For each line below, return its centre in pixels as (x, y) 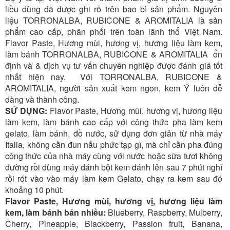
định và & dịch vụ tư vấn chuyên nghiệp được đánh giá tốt (114, 66)
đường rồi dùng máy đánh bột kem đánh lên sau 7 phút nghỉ (114, 167)
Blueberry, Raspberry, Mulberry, (164, 213)
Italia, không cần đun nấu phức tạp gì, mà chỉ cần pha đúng (114, 145)
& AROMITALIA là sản (176, 21)
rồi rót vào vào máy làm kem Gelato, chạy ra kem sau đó (114, 179)
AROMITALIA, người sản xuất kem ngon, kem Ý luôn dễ (114, 88)
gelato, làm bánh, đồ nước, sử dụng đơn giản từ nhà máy (114, 133)
